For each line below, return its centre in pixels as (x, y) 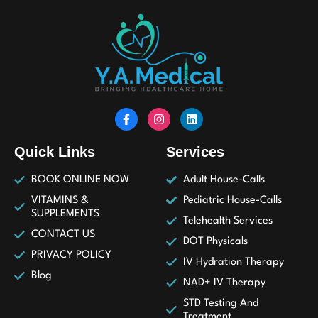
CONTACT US (63, 234)
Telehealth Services (227, 221)
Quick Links (55, 152)
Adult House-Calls (224, 180)
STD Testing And (220, 303)
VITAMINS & (60, 200)
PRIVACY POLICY (71, 255)
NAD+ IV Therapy (224, 283)
